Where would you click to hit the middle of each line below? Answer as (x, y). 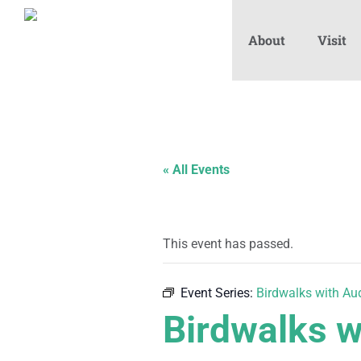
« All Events (196, 170)
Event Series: (218, 293)
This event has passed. (228, 244)
